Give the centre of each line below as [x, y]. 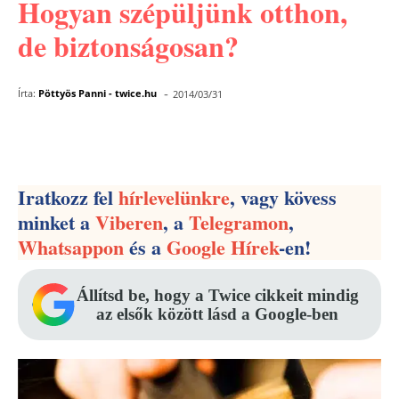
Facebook [90, 140]
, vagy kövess [283, 197]
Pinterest [212, 140]
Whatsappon [71, 247]
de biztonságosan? [128, 46]
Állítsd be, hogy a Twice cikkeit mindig [217, 295]
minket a [57, 222]
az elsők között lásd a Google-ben [217, 314]
